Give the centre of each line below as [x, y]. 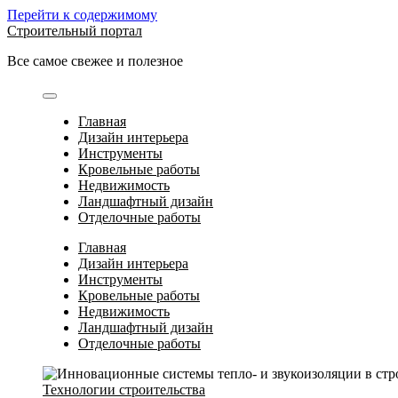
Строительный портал [75, 31]
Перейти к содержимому [82, 15]
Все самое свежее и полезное [95, 61]
